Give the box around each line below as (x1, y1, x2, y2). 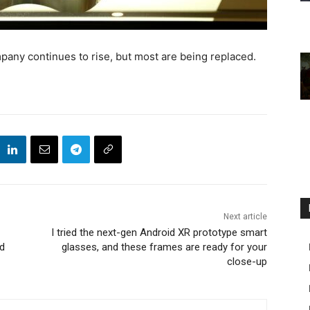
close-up (226, 255, 267, 268)
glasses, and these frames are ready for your (61, 241, 267, 254)
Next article (223, 212, 267, 222)
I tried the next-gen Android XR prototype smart (51, 226, 267, 239)
